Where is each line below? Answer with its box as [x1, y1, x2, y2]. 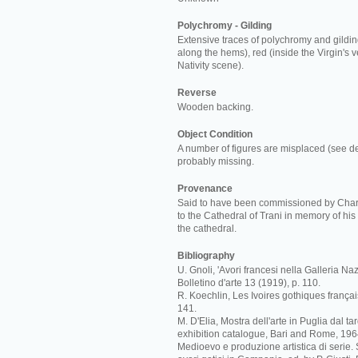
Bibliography [177, 250, 235, 261]
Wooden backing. [177, 101, 253, 113]
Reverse [177, 87, 217, 98]
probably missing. [177, 156, 254, 167]
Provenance [177, 183, 233, 194]
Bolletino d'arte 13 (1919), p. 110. [177, 277, 320, 288]
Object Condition [177, 129, 253, 140]
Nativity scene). [177, 60, 244, 71]
